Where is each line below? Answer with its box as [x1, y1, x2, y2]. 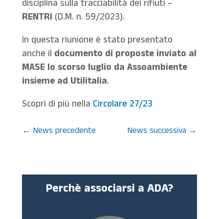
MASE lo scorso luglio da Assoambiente [22, 63, 187, 74]
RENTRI [22, 12, 52, 24]
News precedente [32, 126, 96, 137]
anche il [22, 49, 54, 61]
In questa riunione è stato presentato [22, 35, 173, 47]
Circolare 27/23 [92, 99, 153, 111]
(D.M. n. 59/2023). [52, 12, 125, 24]
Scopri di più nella [22, 99, 93, 111]
